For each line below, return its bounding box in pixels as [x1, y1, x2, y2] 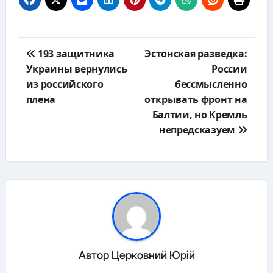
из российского [26, 77, 104, 91]
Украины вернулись [26, 62, 127, 76]
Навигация [17, 35, 81, 52]
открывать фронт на [144, 92, 247, 106]
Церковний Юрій [111, 249, 195, 262]
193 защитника [35, 46, 115, 60]
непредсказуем [159, 122, 238, 136]
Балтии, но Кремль [152, 107, 247, 121]
